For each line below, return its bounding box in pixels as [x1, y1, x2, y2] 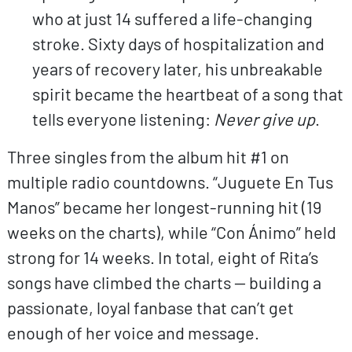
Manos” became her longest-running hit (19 [6, 196, 321, 217]
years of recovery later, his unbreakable [31, 57, 323, 79]
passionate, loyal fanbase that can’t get [6, 296, 294, 317]
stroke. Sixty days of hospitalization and [31, 32, 324, 53]
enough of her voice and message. [6, 321, 259, 343]
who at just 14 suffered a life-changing [31, 7, 313, 28]
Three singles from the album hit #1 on [6, 145, 289, 167]
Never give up [213, 108, 315, 129]
